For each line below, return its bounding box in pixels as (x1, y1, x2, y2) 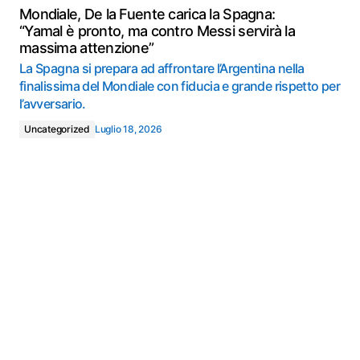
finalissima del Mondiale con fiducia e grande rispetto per (19, 78, 340, 94)
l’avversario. (19, 96, 86, 112)
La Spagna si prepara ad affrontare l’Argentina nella (19, 60, 305, 76)
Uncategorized (24, 123, 90, 135)
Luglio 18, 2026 (94, 123, 162, 135)
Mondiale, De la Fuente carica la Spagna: (19, 6, 276, 22)
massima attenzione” (19, 39, 154, 56)
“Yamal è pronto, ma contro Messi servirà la (19, 22, 296, 39)
